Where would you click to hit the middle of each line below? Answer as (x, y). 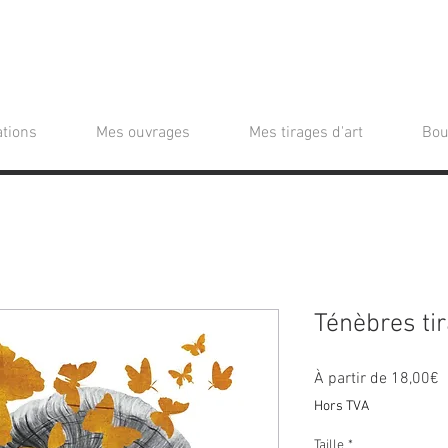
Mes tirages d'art (305, 132)
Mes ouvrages (142, 132)
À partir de (352, 378)
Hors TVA (341, 406)
